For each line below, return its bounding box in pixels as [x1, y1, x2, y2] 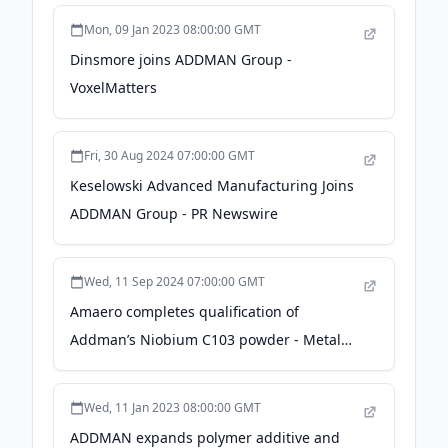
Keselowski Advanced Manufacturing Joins [70, 176, 354, 195]
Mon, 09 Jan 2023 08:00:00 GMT [84, 21, 261, 38]
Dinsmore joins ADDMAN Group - [70, 50, 292, 69]
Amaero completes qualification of [70, 302, 299, 321]
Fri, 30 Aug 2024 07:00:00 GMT [84, 147, 255, 164]
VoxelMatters [70, 78, 157, 97]
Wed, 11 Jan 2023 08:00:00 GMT [84, 399, 261, 416]
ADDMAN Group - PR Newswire [70, 204, 278, 223]
